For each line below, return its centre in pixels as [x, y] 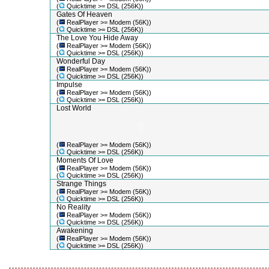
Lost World [74, 108]
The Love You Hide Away [97, 38]
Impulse [69, 85]
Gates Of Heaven [84, 14]
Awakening [74, 231]
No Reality [73, 207]
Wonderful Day [80, 61]
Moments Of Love [85, 160]
